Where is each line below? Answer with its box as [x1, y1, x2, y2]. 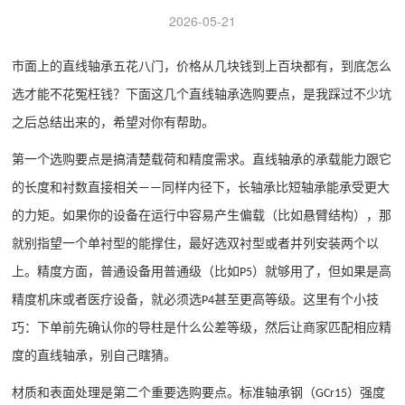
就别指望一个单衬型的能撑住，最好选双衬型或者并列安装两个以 [12, 237, 380, 250]
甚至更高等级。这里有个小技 [214, 293, 380, 306]
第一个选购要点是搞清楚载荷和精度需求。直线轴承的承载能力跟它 [12, 153, 392, 166]
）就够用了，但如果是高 [252, 265, 392, 278]
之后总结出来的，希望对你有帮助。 [12, 116, 215, 129]
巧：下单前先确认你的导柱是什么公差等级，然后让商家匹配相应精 [12, 321, 392, 334]
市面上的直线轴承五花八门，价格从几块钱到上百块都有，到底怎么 [12, 60, 392, 73]
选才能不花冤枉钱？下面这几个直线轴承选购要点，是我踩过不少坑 [12, 88, 392, 101]
